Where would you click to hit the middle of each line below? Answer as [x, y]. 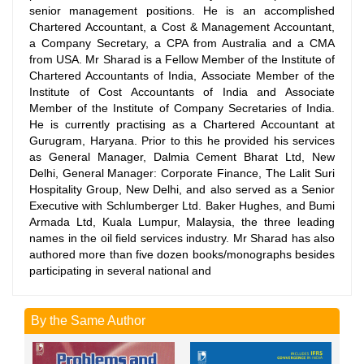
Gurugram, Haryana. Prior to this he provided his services [182, 141]
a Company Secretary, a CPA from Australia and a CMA [182, 43]
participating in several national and [122, 271]
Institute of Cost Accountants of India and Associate [182, 92]
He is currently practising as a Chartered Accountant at [182, 124]
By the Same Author [88, 321]
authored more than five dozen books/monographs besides [182, 254]
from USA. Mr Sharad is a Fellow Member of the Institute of [182, 59]
